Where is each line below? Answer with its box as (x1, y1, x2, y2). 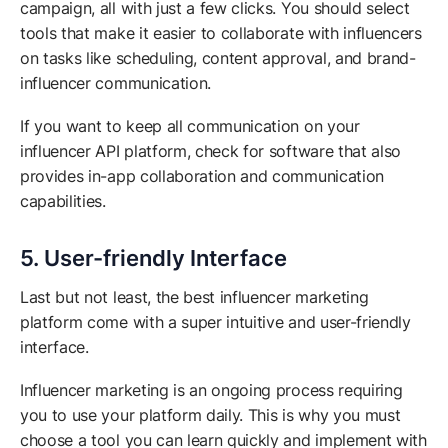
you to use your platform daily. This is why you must (20, 405, 401, 426)
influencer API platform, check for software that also (20, 141, 402, 162)
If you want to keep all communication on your (20, 116, 360, 137)
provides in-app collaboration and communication (20, 166, 384, 187)
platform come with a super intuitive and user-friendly (20, 312, 411, 333)
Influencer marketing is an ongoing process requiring (20, 380, 403, 401)
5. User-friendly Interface (20, 245, 287, 272)
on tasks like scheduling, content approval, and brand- (20, 48, 416, 69)
